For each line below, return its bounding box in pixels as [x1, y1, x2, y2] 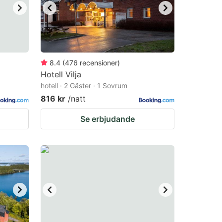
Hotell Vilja [41, 69, 81, 79]
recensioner [80, 58, 117, 67]
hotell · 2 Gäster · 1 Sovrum [41, 81, 127, 90]
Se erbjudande [80, 114, 135, 124]
